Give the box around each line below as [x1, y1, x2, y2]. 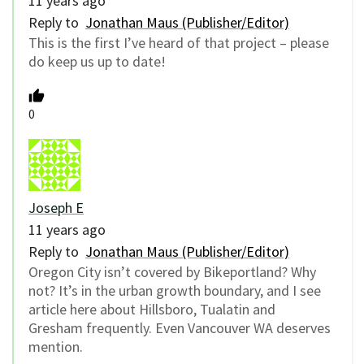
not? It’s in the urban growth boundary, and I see [28, 281, 321, 301]
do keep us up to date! [28, 51, 166, 71]
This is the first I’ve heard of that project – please [28, 32, 329, 52]
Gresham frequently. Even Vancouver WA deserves [28, 318, 331, 338]
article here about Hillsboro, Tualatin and [28, 300, 275, 319]
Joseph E [28, 198, 84, 218]
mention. [28, 337, 83, 357]
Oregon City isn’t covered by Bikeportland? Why [28, 262, 316, 282]
